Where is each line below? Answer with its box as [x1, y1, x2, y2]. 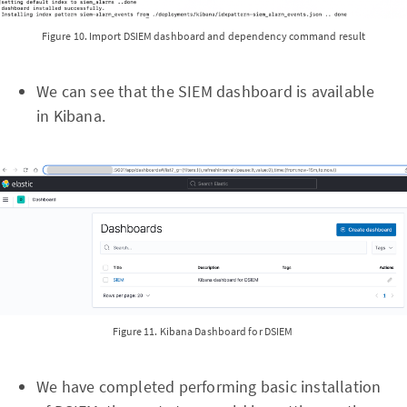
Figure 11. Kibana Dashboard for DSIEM [112, 324, 295, 339]
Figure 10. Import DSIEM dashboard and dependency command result [41, 28, 366, 43]
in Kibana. [36, 104, 105, 126]
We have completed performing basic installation [36, 376, 382, 398]
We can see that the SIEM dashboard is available [36, 80, 375, 102]
